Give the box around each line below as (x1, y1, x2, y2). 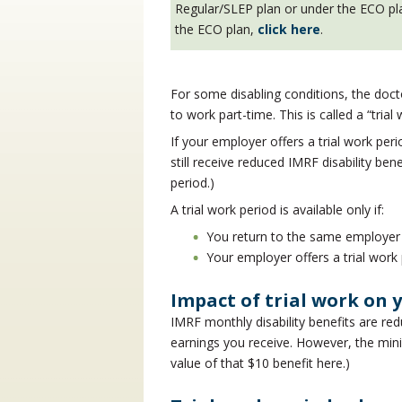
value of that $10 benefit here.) (170, 354, 350, 371)
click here (258, 21, 320, 38)
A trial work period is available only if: (170, 201, 384, 218)
